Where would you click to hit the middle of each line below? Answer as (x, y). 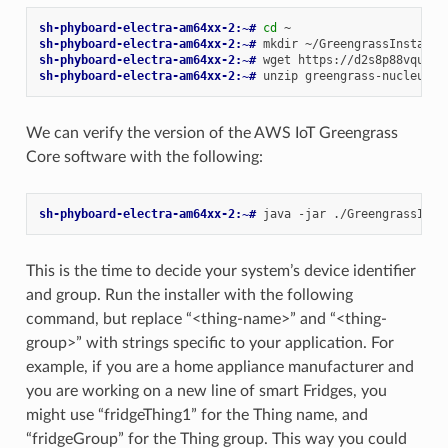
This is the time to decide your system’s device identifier (220, 271)
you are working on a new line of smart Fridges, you (206, 391)
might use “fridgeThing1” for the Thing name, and (196, 415)
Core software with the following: (144, 157)
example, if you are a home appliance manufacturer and (219, 367)
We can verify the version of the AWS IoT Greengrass (211, 133)
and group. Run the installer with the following (189, 295)
